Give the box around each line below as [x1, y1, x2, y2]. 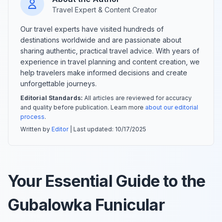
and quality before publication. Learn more [20, 103, 145, 111]
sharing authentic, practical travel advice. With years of [20, 46, 199, 55]
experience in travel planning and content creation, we [20, 57, 200, 66]
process [20, 112, 45, 120]
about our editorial [145, 103, 198, 111]
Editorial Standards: [20, 94, 83, 102]
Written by [20, 125, 52, 133]
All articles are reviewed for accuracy [83, 94, 192, 102]
